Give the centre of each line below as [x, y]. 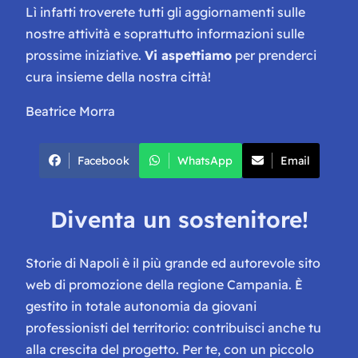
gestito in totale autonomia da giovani [141, 306]
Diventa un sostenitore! [179, 220]
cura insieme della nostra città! [118, 76]
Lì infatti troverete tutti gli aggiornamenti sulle [165, 12]
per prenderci [274, 55]
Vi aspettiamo [188, 55]
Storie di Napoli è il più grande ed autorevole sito [173, 263]
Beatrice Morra [70, 111]
